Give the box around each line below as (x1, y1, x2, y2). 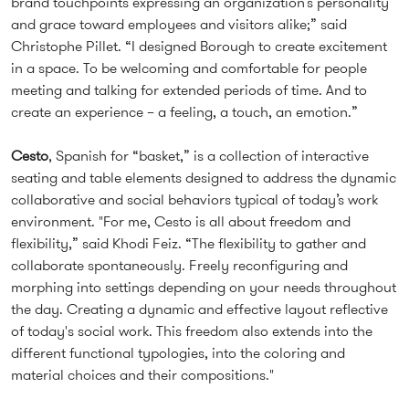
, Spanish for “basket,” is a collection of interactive (48, 145, 369, 167)
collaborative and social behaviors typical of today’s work (11, 189, 378, 211)
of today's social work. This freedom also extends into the (11, 320, 372, 342)
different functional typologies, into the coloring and (11, 342, 345, 364)
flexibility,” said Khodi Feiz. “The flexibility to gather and (11, 233, 366, 255)
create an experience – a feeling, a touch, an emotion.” (11, 101, 358, 123)
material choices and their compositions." (11, 364, 274, 386)
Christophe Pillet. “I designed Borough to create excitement (11, 36, 387, 58)
